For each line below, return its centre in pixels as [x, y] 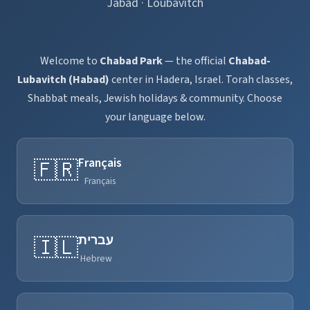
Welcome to [70, 61]
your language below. [155, 117]
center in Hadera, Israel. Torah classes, [201, 80]
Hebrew [96, 259]
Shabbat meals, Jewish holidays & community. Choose [155, 99]
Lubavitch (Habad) [63, 80]
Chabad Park [131, 61]
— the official [195, 61]
